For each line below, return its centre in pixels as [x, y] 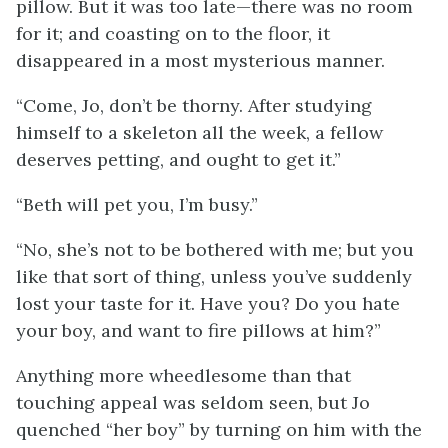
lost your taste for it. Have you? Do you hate [208, 303]
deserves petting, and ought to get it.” [178, 159]
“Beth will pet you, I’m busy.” [137, 204]
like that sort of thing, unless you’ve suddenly [214, 276]
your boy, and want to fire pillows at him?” [198, 330]
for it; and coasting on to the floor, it [173, 33]
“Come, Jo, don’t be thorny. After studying [194, 105]
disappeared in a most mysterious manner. [200, 60]
